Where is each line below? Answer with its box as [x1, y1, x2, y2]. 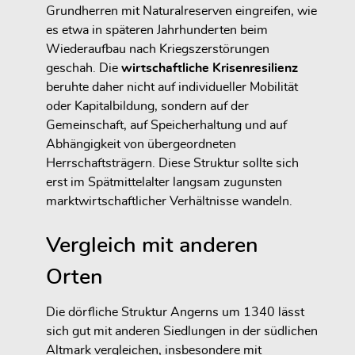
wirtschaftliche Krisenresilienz [121, 61, 298, 74]
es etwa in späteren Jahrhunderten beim [46, 23, 268, 36]
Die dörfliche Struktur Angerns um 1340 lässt [46, 305, 304, 319]
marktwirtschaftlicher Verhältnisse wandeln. [46, 194, 292, 208]
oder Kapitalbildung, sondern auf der [46, 99, 249, 113]
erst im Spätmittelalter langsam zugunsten [46, 175, 282, 189]
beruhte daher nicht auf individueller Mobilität [46, 80, 298, 94]
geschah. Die [46, 61, 121, 74]
